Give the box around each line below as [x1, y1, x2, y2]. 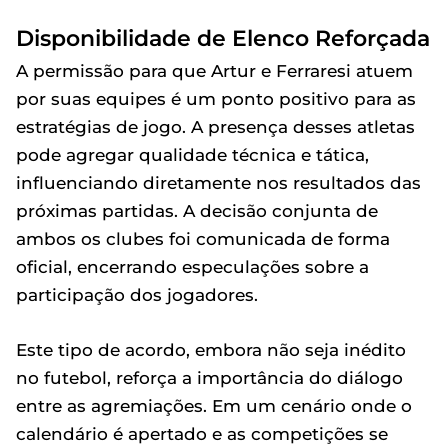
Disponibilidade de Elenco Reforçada [16, 25, 430, 51]
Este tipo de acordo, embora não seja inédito [16, 340, 406, 360]
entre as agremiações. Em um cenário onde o [16, 396, 412, 416]
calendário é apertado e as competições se [16, 424, 388, 444]
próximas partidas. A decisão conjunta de [16, 201, 378, 221]
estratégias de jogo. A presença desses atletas [16, 117, 415, 137]
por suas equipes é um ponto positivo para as [16, 89, 416, 109]
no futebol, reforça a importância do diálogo [16, 368, 403, 388]
